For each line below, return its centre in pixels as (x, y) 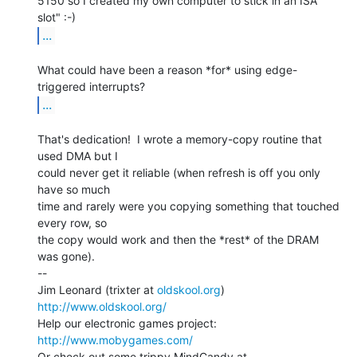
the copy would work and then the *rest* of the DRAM (178, 239)
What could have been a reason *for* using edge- (167, 69)
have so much (74, 189)
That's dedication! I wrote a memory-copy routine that (180, 139)
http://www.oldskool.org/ (102, 306)
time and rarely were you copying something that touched (188, 206)
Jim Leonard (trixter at (97, 289)
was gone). (66, 256)
